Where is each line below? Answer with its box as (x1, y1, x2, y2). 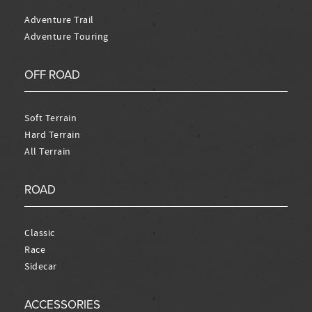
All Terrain (24, 145, 71, 158)
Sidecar (24, 260, 57, 273)
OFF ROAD (24, 68, 80, 83)
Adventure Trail (24, 13, 94, 26)
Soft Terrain (24, 111, 77, 125)
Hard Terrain (24, 128, 80, 141)
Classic (24, 226, 55, 240)
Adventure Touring (24, 30, 109, 43)
